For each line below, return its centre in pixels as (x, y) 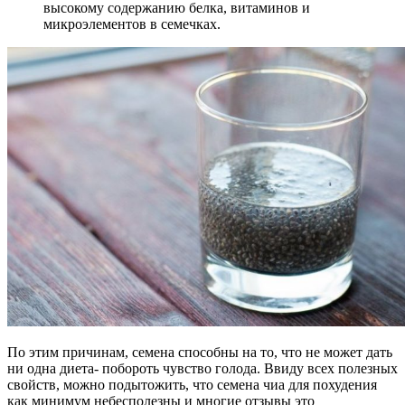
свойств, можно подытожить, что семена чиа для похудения (192, 385)
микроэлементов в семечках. (132, 24)
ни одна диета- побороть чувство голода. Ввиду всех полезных (202, 369)
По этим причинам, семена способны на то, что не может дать (200, 353)
